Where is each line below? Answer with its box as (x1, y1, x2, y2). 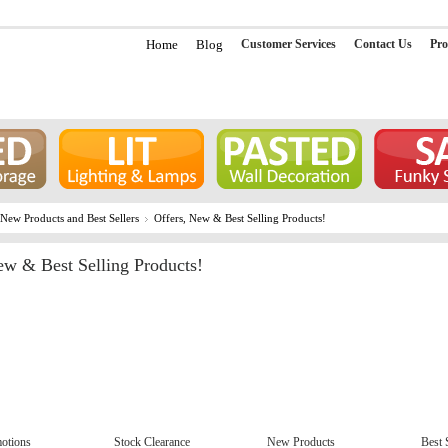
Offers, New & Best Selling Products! (154, 212, 326, 224)
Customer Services (240, 37, 336, 51)
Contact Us (353, 37, 412, 51)
